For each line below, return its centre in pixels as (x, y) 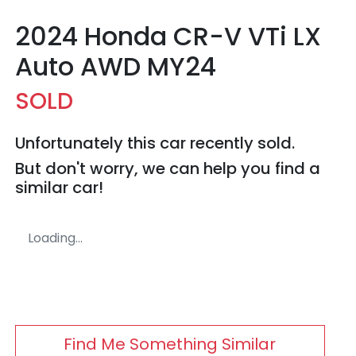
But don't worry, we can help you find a (168, 169)
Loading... (55, 238)
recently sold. (240, 143)
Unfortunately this (87, 143)
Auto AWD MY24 (116, 67)
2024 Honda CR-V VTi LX (168, 37)
